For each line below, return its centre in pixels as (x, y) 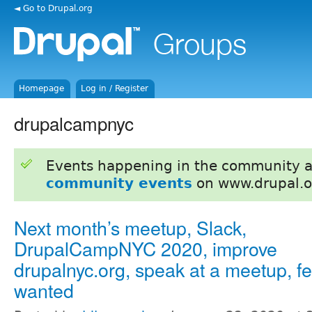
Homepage (42, 88)
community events (119, 183)
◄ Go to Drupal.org (53, 8)
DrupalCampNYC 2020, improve (146, 248)
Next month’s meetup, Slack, (130, 227)
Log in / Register (115, 88)
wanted (44, 290)
